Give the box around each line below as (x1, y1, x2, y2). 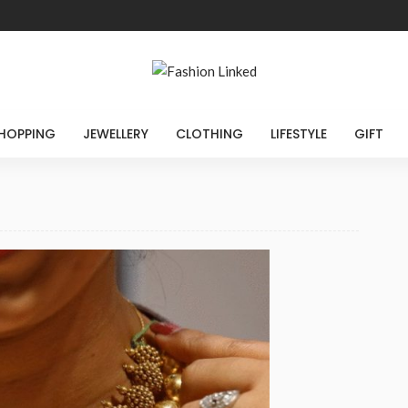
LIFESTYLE (270, 124, 327, 143)
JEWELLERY (83, 124, 148, 143)
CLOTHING (176, 124, 243, 143)
